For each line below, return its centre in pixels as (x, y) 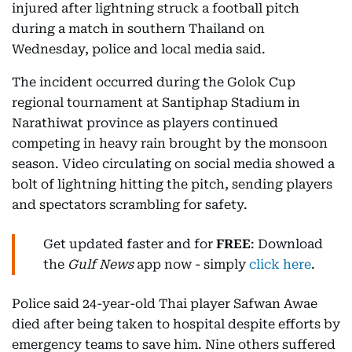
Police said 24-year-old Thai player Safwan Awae (165, 304)
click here (280, 265)
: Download (287, 244)
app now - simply (191, 265)
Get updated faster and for (130, 244)
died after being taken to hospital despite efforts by (176, 324)
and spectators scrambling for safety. (130, 205)
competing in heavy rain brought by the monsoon (170, 144)
